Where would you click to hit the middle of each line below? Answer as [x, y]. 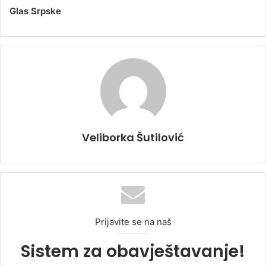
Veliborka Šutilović [133, 137]
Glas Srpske [35, 11]
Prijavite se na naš [133, 221]
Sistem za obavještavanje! [133, 251]
